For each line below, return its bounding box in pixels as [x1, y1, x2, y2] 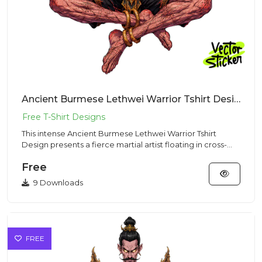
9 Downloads [32, 178, 83, 187]
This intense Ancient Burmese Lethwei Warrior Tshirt [22, 129, 216, 138]
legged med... [22, 151, 75, 160]
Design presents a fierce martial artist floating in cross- [22, 140, 227, 149]
